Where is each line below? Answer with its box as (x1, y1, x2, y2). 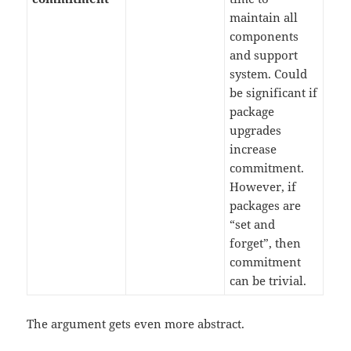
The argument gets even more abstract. (27, 316, 245, 332)
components (230, 28, 299, 45)
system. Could (230, 66, 308, 82)
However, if (230, 179, 297, 195)
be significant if (230, 85, 318, 101)
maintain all (230, 9, 299, 26)
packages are (230, 197, 302, 214)
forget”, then (230, 235, 302, 251)
